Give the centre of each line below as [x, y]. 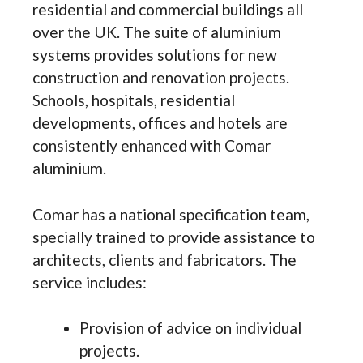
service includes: [90, 282]
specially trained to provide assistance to [174, 237]
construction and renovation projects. [161, 77]
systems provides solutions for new [155, 54]
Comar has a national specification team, [171, 214]
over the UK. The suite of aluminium [157, 32]
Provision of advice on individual [190, 328]
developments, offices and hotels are [160, 122]
